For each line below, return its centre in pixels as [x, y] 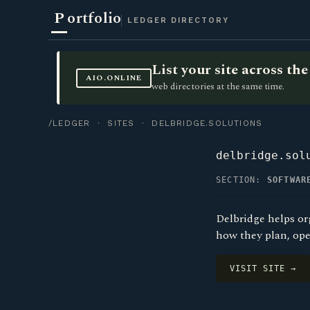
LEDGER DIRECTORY [179, 20]
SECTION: [241, 180]
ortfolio [94, 18]
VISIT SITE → [263, 268]
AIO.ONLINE [114, 78]
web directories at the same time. [218, 86]
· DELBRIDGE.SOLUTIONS [199, 123]
